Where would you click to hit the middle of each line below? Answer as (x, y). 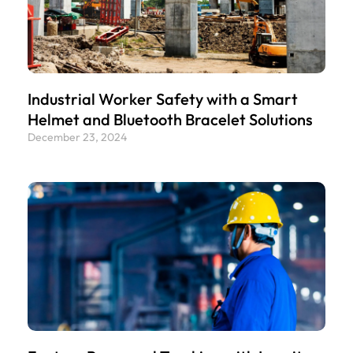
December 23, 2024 (77, 137)
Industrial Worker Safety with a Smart (163, 98)
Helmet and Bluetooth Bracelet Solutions (170, 119)
